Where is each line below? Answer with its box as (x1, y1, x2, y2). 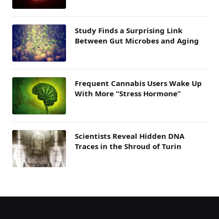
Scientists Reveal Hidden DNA (75, 131, 184, 141)
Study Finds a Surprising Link (75, 25, 182, 35)
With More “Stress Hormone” (75, 88, 181, 98)
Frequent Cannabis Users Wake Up (75, 78, 202, 88)
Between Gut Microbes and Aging (75, 35, 199, 45)
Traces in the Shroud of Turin (75, 141, 181, 151)
